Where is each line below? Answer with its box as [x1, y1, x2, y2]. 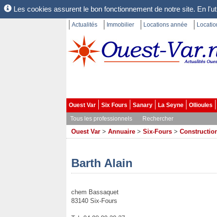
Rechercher [142, 115, 173, 122]
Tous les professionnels [70, 115, 132, 122]
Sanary [133, 102, 153, 108]
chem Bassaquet [71, 188, 119, 196]
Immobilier [107, 21, 134, 28]
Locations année [143, 21, 187, 28]
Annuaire [108, 128, 135, 135]
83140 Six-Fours [71, 197, 117, 204]
